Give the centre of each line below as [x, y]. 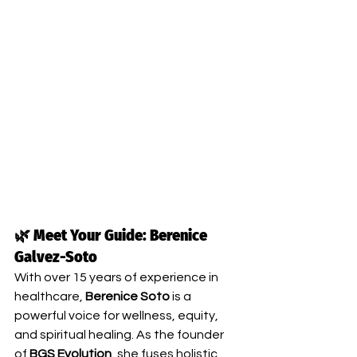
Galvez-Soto [56, 256]
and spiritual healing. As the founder [120, 334]
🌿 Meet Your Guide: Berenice [112, 235]
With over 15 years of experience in [118, 277]
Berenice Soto [127, 296]
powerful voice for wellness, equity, [118, 315]
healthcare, [50, 296]
